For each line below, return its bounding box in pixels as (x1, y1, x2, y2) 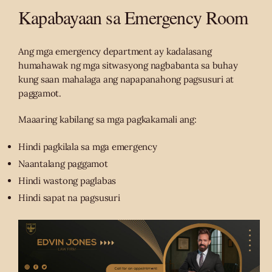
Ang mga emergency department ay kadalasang (18, 45, 212, 57)
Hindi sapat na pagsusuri (18, 191, 120, 203)
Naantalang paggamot (18, 157, 108, 169)
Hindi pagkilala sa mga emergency (18, 140, 157, 152)
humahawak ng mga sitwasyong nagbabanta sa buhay (18, 59, 238, 71)
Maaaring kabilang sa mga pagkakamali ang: (18, 113, 197, 125)
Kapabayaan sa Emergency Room (18, 4, 248, 29)
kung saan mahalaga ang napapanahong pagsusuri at (18, 73, 234, 85)
